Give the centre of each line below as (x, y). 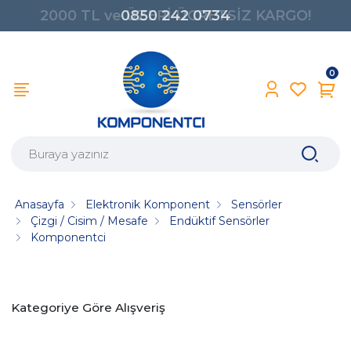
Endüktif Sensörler (220, 221)
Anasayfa (40, 204)
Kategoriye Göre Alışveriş (88, 308)
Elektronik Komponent (148, 204)
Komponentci (69, 237)
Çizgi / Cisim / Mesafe (90, 221)
